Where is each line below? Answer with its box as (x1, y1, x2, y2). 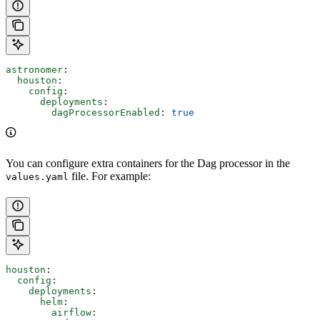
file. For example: (69, 169, 151, 182)
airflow (51, 306, 91, 318)
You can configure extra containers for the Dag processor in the (6, 156, 290, 169)
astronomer (6, 64, 63, 75)
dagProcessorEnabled (51, 106, 160, 118)
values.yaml (6, 171, 69, 182)
